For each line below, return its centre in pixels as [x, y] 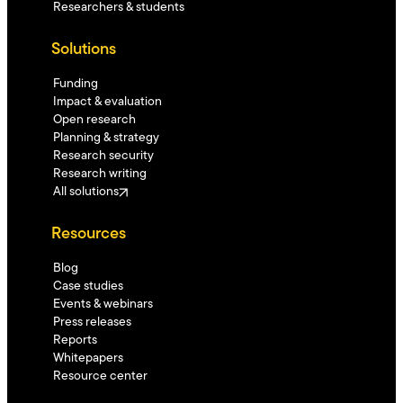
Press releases [92, 322]
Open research [94, 120]
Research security [103, 156]
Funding [75, 84]
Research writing [99, 174]
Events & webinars [103, 304]
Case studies [88, 286]
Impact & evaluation [107, 102]
